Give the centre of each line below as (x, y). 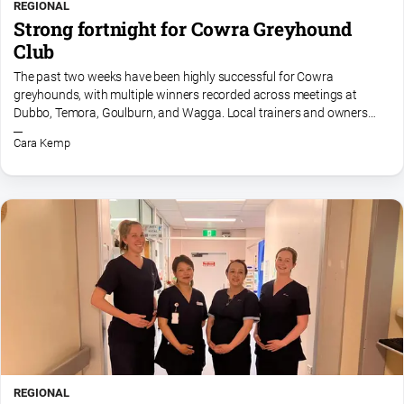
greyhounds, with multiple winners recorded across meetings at (185, 95)
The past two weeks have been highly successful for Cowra (174, 77)
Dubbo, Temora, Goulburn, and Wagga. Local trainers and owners (191, 113)
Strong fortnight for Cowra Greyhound (183, 28)
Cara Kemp (42, 143)
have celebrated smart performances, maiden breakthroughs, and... (196, 131)
